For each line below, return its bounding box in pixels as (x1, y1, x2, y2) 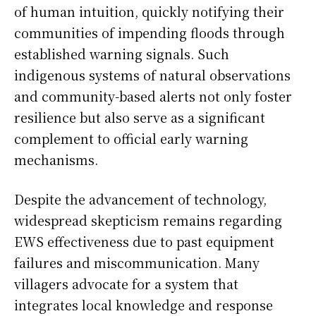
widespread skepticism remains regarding (14, 211, 282, 230)
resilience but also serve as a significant (14, 108, 265, 127)
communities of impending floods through (14, 23, 285, 42)
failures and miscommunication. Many (14, 253, 260, 272)
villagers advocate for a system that (14, 274, 238, 293)
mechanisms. (14, 150, 98, 169)
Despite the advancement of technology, (14, 190, 267, 209)
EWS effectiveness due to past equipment (14, 232, 274, 251)
